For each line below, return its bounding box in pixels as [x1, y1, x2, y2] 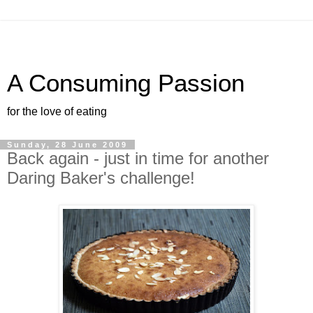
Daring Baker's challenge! [7, 168, 195, 187]
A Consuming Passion [7, 70, 245, 96]
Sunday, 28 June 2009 [7, 140, 128, 149]
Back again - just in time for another [7, 149, 269, 168]
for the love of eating [7, 105, 107, 117]
